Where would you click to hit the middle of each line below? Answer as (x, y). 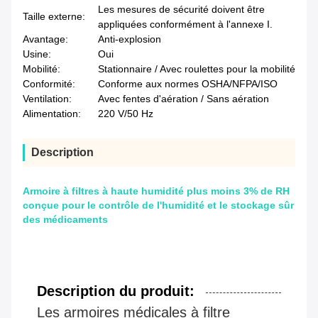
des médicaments (65, 220)
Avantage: (45, 39)
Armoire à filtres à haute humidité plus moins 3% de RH (156, 191)
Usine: (37, 54)
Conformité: (49, 84)
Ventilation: (47, 99)
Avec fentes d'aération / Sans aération (183, 99)
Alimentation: (52, 114)
